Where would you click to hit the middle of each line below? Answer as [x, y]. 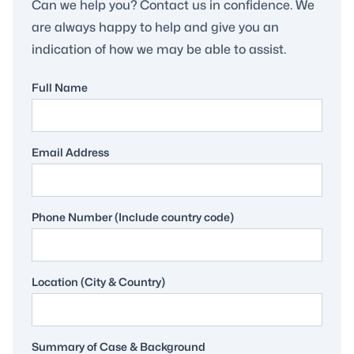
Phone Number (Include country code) [133, 217]
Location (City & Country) [98, 282]
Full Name [60, 87]
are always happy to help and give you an [155, 27]
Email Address [70, 152]
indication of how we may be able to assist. [159, 49]
